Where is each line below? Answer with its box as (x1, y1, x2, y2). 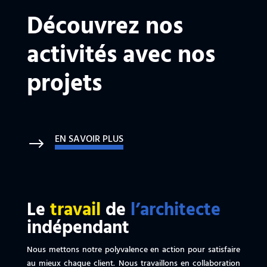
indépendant (26, 214, 129, 243)
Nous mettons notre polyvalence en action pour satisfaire (26, 243, 241, 257)
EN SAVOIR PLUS (54, 132, 123, 148)
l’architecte (130, 196, 221, 225)
